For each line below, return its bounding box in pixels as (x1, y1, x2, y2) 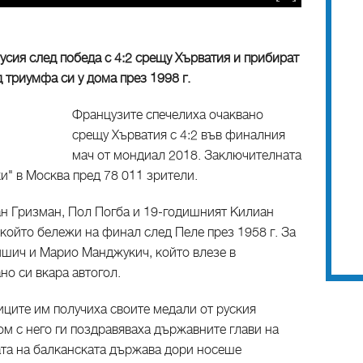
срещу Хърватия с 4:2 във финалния (72, 127, 285, 143)
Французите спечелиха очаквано (72, 107, 263, 123)
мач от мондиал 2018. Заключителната (72, 147, 301, 164)
